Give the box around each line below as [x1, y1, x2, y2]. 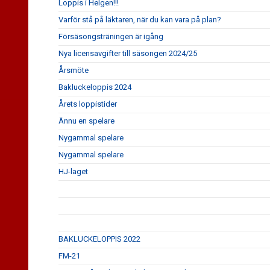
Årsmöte [58, 66, 89, 75]
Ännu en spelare [58, 116, 115, 125]
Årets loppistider [58, 99, 117, 108]
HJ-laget [58, 167, 88, 176]
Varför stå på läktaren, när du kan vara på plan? [58, 15, 221, 24]
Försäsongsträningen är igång [58, 32, 163, 41]
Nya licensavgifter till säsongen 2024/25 [58, 49, 197, 58]
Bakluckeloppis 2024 [58, 83, 131, 92]
